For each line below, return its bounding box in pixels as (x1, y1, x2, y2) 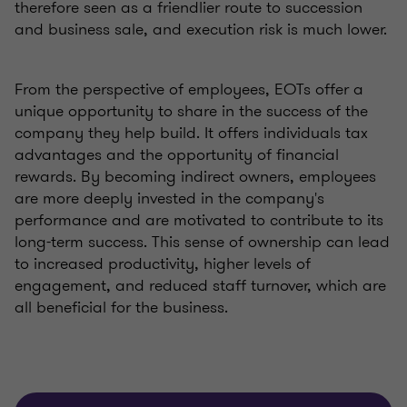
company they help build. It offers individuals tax (15, 121, 368, 145)
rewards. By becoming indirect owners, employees (15, 164, 376, 189)
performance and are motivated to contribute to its (15, 208, 383, 233)
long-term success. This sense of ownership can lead (15, 230, 390, 254)
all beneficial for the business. (15, 295, 228, 320)
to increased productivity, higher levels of (15, 252, 311, 276)
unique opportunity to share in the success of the (15, 99, 368, 124)
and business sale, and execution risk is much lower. (15, 17, 387, 42)
